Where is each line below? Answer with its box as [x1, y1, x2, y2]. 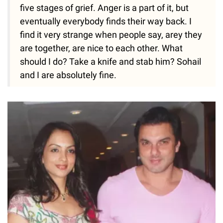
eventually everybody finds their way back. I [20, 15, 192, 26]
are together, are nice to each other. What [20, 42, 183, 53]
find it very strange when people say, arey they [20, 29, 202, 40]
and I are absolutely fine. [20, 69, 116, 80]
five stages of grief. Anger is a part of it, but [20, 2, 189, 13]
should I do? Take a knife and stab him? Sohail [20, 56, 201, 67]
